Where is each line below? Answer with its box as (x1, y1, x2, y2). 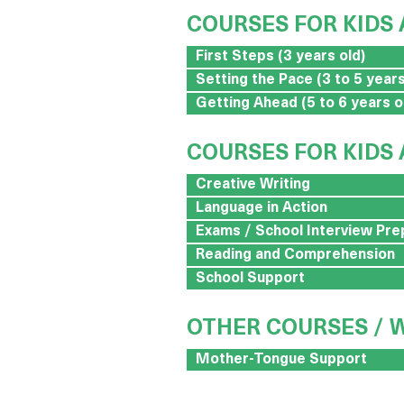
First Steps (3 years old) (196, 49, 365, 64)
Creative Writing (196, 177, 310, 192)
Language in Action (196, 200, 327, 216)
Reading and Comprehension (196, 247, 395, 262)
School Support (196, 271, 305, 286)
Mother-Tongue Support (196, 352, 367, 367)
